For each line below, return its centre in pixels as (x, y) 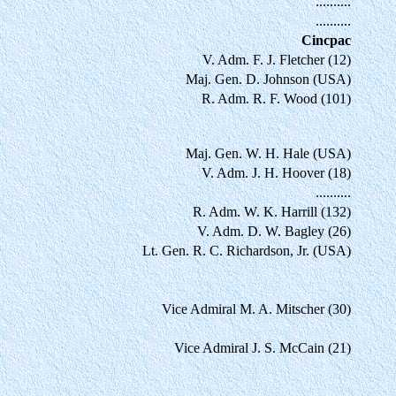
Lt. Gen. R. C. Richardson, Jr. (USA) (247, 250)
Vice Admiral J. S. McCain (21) (263, 347)
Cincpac (326, 40)
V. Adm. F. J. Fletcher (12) (277, 59)
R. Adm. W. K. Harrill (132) (272, 211)
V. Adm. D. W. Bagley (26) (274, 231)
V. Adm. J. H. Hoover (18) (276, 172)
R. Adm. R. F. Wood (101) (276, 98)
